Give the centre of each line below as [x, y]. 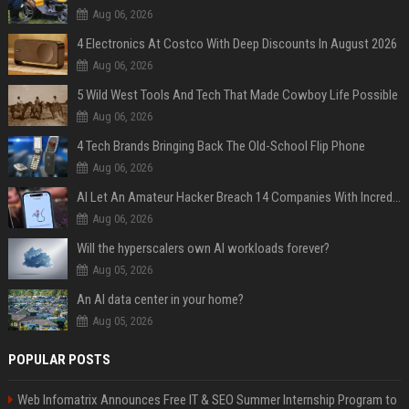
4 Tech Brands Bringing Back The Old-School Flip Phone [220, 146]
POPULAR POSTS [59, 359]
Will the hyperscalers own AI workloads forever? [203, 248]
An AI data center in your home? [160, 299]
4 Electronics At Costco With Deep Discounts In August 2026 [236, 43]
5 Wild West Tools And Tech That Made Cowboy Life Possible [237, 94]
